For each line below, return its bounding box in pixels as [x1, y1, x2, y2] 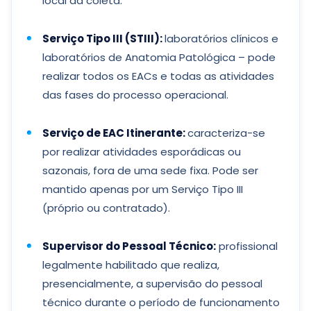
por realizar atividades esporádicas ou [42, 144, 241, 159]
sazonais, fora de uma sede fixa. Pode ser [42, 163, 258, 178]
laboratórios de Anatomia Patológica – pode [42, 50, 276, 65]
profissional [216, 239, 278, 253]
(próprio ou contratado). [42, 201, 170, 215]
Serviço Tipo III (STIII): [42, 31, 165, 46]
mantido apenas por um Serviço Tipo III [42, 182, 243, 196]
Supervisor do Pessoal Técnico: [42, 239, 216, 253]
